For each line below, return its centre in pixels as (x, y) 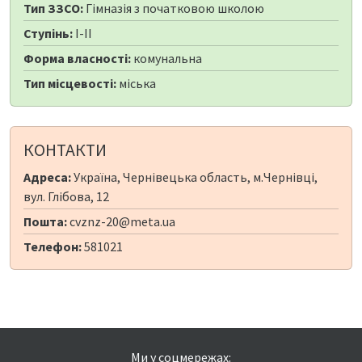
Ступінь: (48, 34)
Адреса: (47, 177)
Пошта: (45, 222)
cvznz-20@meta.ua (121, 222)
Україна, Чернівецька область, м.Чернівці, (194, 177)
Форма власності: (77, 59)
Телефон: (53, 247)
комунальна (166, 59)
